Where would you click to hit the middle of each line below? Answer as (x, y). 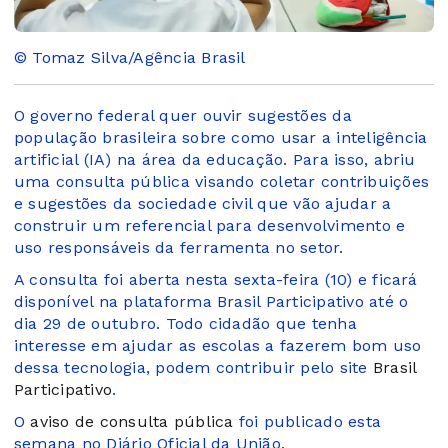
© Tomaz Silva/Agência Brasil (130, 57)
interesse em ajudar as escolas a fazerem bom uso (218, 345)
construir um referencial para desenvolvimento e (210, 225)
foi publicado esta (307, 421)
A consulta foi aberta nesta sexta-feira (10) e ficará (216, 279)
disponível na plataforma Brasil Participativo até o (211, 301)
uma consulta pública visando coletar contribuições (221, 181)
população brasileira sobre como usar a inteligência (221, 137)
